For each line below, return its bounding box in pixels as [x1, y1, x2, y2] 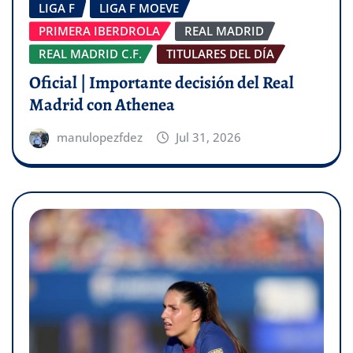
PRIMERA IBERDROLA [39, 23, 160, 39]
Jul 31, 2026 [176, 129, 242, 146]
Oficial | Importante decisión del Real [29, 71, 294, 95]
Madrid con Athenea [29, 93, 175, 117]
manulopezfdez [56, 129, 143, 146]
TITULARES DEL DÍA [166, 46, 274, 62]
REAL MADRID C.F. [39, 46, 142, 62]
